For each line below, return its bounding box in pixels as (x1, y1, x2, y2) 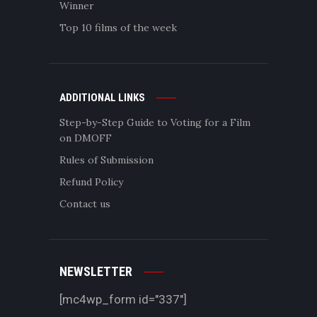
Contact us (59, 197, 110, 210)
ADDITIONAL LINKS (59, 91, 145, 104)
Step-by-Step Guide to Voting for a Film (59, 115, 250, 129)
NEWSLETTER (59, 264, 132, 279)
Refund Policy (59, 175, 123, 188)
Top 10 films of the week (59, 21, 177, 35)
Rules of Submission (59, 153, 154, 166)
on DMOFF (59, 131, 112, 144)
